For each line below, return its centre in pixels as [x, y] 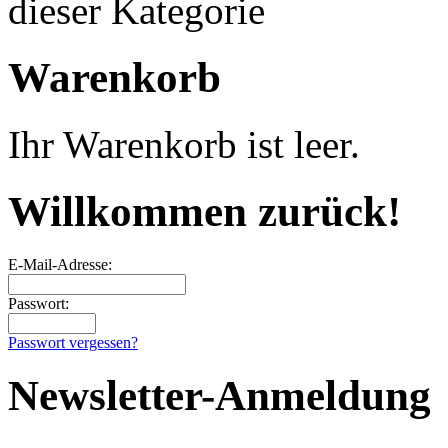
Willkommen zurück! [204, 211]
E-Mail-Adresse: [60, 264]
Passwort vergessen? [73, 342]
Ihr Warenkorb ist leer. [184, 144]
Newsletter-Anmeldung [219, 396]
